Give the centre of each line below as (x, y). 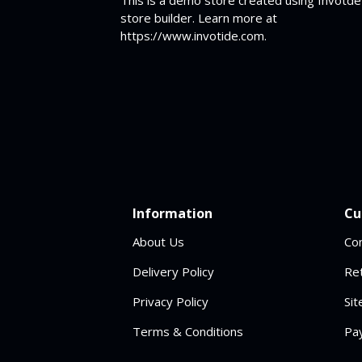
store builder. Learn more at (199, 17)
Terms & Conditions (188, 331)
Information (173, 213)
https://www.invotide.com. (194, 35)
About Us (159, 242)
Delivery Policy (174, 271)
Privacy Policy (171, 301)
